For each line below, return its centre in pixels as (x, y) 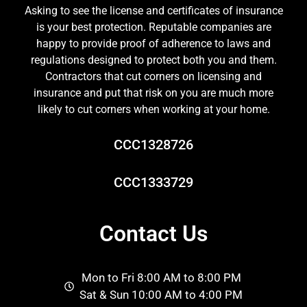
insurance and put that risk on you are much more (153, 93)
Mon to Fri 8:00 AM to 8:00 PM (161, 278)
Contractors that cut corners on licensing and (153, 76)
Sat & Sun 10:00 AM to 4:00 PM (161, 295)
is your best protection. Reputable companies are (153, 27)
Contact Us (153, 234)
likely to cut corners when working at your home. (153, 109)
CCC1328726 (153, 145)
